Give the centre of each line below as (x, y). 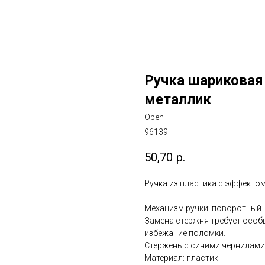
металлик (178, 99)
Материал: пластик (181, 258)
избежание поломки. (185, 233)
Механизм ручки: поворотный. (204, 209)
